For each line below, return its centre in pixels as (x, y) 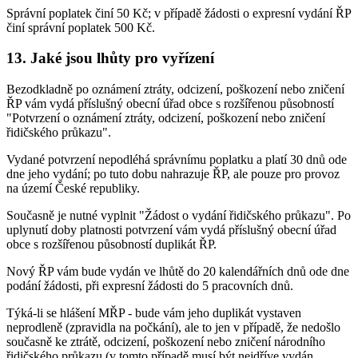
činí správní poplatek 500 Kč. (81, 27)
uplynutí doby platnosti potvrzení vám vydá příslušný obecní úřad (171, 230)
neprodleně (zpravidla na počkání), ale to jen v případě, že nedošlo (173, 327)
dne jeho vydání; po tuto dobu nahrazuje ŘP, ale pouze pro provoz (173, 174)
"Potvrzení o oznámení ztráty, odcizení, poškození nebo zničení (166, 118)
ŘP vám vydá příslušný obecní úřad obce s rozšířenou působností (170, 103)
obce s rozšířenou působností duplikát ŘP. (111, 244)
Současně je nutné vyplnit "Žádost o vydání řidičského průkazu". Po (179, 215)
